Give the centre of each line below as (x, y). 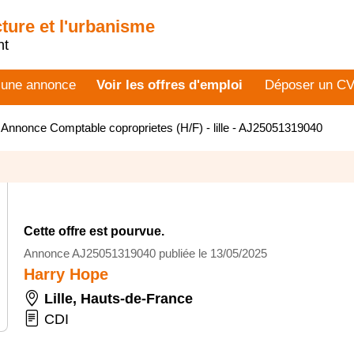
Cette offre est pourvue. (94, 231)
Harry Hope (66, 274)
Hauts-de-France (137, 299)
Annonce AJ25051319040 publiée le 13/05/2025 (145, 253)
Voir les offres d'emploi (169, 85)
